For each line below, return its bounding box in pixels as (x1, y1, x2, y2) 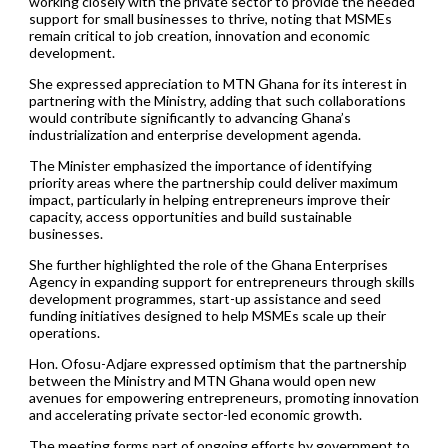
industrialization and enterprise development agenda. (28, 126, 361, 144)
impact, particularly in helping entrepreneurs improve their (28, 191, 390, 209)
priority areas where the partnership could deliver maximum (28, 174, 398, 192)
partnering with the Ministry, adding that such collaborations (28, 92, 406, 110)
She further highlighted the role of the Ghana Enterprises (28, 256, 388, 274)
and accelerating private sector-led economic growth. (28, 406, 362, 424)
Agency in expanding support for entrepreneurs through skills (28, 273, 415, 291)
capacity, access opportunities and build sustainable (28, 208, 352, 226)
